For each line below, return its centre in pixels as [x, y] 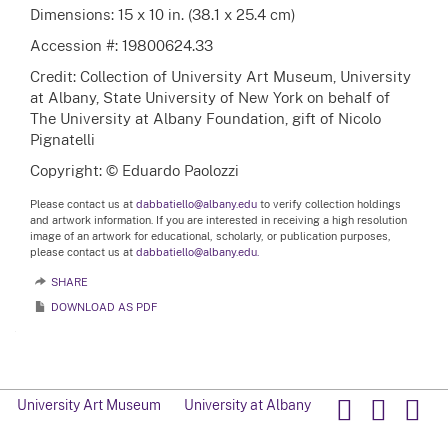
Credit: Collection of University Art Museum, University [220, 76]
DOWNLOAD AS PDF [104, 307]
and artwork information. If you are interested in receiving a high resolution [218, 220]
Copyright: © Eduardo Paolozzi [134, 170]
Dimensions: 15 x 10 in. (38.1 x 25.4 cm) [163, 14]
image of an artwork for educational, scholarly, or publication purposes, [210, 236]
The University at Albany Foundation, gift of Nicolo [205, 118]
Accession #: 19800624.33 [121, 45]
